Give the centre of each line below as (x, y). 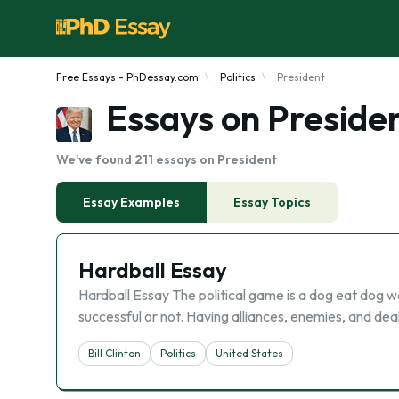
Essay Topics (272, 202)
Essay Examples (131, 202)
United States (249, 353)
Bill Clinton (114, 353)
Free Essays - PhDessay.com (127, 77)
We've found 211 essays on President (167, 159)
